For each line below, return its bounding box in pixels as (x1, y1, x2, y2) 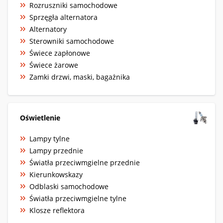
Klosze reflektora (29, 205, 85, 215)
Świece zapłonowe (29, 48, 90, 58)
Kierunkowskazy (29, 169, 83, 179)
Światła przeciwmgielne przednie (29, 157, 140, 167)
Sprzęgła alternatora (29, 12, 98, 22)
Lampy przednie (29, 145, 83, 155)
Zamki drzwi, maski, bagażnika (29, 72, 130, 82)
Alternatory (29, 24, 67, 34)
